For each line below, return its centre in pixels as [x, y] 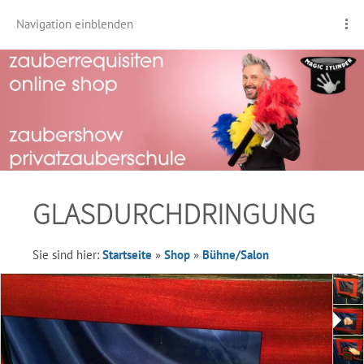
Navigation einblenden [75, 24]
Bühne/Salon [236, 255]
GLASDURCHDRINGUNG [174, 214]
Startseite [127, 255]
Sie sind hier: [67, 255]
